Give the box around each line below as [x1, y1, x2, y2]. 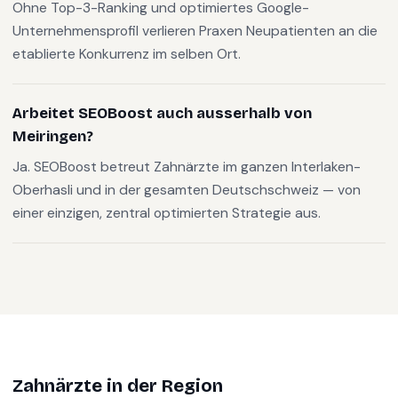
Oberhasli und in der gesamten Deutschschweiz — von [12, 180, 361, 199]
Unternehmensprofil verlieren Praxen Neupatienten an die [12, 21, 378, 40]
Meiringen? [12, 127, 93, 146]
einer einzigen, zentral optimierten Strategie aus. [12, 203, 321, 222]
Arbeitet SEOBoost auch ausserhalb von [12, 104, 312, 123]
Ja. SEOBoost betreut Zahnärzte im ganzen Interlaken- [12, 157, 361, 176]
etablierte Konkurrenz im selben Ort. [12, 44, 241, 63]
